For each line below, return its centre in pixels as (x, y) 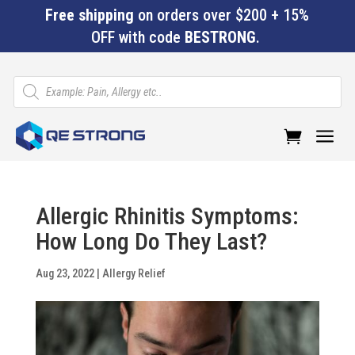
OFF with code (137, 37)
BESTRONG (220, 37)
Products (34, 81)
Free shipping (90, 15)
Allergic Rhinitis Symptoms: (167, 216)
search (29, 92)
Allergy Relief (134, 273)
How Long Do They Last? (151, 241)
